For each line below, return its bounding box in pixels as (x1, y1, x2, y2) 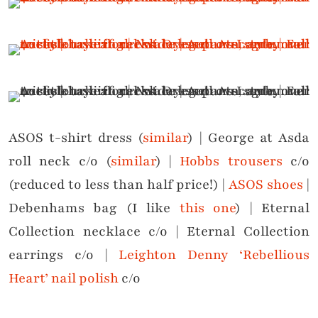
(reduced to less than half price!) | (9, 175, 229, 194)
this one (179, 198, 236, 217)
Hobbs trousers (180, 151, 283, 170)
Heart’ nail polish (9, 268, 119, 287)
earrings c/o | (9, 245, 119, 264)
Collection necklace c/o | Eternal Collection (9, 221, 309, 241)
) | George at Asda (187, 128, 310, 147)
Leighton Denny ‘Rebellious (119, 245, 310, 264)
